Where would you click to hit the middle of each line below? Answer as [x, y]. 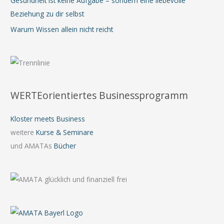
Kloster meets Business [48, 119]
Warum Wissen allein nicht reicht [62, 29]
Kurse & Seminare [65, 132]
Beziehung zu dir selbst [47, 14]
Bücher [65, 146]
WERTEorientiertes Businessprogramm [99, 95]
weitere [23, 132]
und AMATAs [32, 146]
